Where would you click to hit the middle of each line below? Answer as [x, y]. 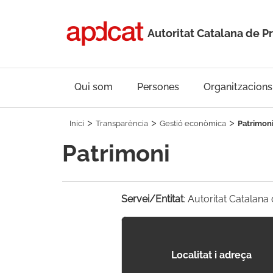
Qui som [94, 87]
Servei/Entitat [152, 199]
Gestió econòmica [193, 123]
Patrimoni [116, 153]
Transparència [122, 123]
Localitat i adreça [211, 255]
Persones [158, 87]
